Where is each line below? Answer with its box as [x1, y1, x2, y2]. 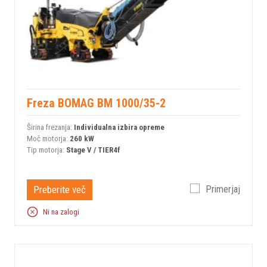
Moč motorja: [27, 133, 70, 143]
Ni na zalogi [43, 207, 79, 216]
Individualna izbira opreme [74, 122, 164, 132]
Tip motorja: [27, 145, 66, 154]
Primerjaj [206, 184, 240, 195]
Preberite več [33, 183, 86, 195]
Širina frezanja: [27, 122, 74, 132]
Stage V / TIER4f [66, 145, 120, 154]
